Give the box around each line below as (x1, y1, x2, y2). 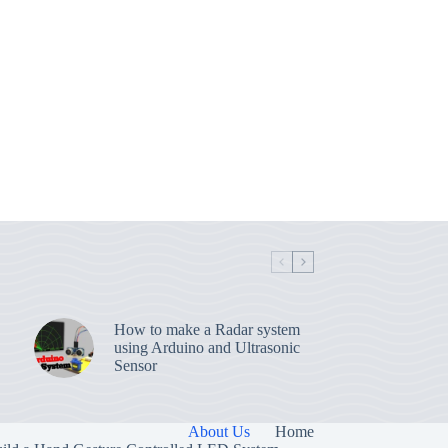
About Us (187, 422, 250, 440)
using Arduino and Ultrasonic (113, 338, 300, 356)
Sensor (113, 356, 157, 374)
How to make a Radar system (113, 320, 300, 338)
